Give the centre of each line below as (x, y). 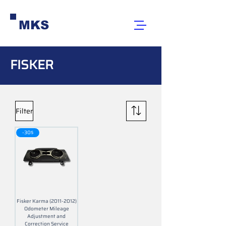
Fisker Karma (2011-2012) (46, 201)
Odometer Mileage (46, 209)
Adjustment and (46, 216)
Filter (24, 111)
